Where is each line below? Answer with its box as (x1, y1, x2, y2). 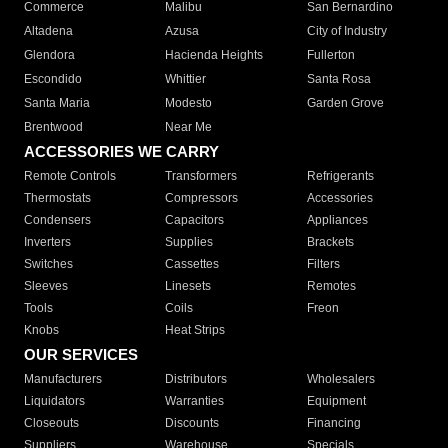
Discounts (165, 416, 220, 431)
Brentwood (24, 120, 83, 135)
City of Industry (306, 24, 387, 39)
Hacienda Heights (165, 48, 264, 63)
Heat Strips (165, 323, 226, 338)
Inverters (24, 235, 71, 250)
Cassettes (165, 257, 220, 272)
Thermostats (24, 191, 91, 206)
